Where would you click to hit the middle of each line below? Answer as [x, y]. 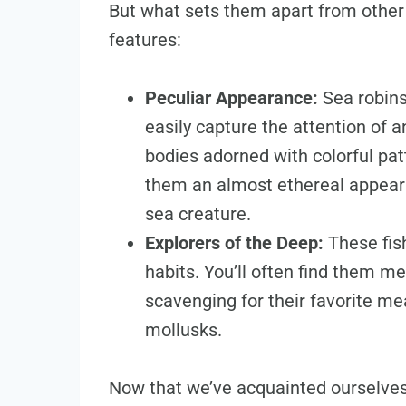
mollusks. [184, 330]
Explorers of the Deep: [234, 243]
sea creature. [198, 214]
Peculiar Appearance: [232, 98]
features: [145, 40]
